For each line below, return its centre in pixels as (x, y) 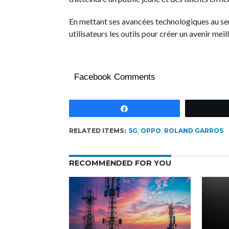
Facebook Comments (114, 77)
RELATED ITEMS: (97, 130)
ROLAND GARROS (193, 130)
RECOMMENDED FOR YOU (120, 163)
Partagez (150, 108)
